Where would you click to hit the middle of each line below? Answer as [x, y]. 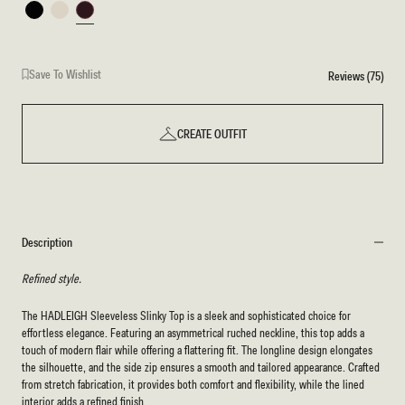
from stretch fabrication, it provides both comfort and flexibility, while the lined [193, 385]
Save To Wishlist [65, 75]
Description [47, 243]
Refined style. [52, 279]
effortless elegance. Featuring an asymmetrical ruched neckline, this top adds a [193, 333]
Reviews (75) [356, 75]
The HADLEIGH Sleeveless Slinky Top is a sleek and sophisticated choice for [186, 316]
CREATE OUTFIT [212, 134]
